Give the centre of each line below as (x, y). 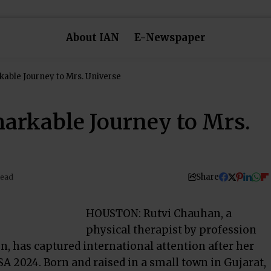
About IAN (92, 38)
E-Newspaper (170, 38)
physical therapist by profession (171, 230)
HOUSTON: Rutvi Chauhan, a (159, 214)
